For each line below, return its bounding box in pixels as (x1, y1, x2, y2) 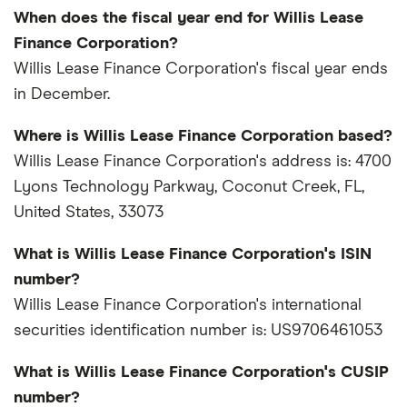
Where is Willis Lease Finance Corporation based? (14, 128, 392, 145)
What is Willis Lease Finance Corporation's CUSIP (14, 364, 389, 382)
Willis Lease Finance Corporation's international (14, 297, 362, 314)
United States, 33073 (14, 204, 164, 222)
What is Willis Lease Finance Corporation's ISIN (14, 246, 372, 263)
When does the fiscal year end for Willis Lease (14, 10, 363, 27)
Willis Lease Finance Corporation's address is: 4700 (14, 154, 392, 171)
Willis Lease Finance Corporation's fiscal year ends (14, 61, 388, 78)
